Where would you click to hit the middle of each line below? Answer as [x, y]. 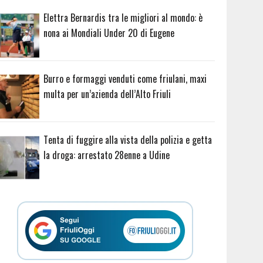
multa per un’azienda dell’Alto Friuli [107, 94]
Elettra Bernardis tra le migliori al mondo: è [123, 18]
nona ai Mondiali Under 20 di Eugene [109, 33]
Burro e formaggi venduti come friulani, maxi [125, 78]
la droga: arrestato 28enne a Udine [107, 155]
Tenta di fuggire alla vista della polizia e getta [128, 139]
